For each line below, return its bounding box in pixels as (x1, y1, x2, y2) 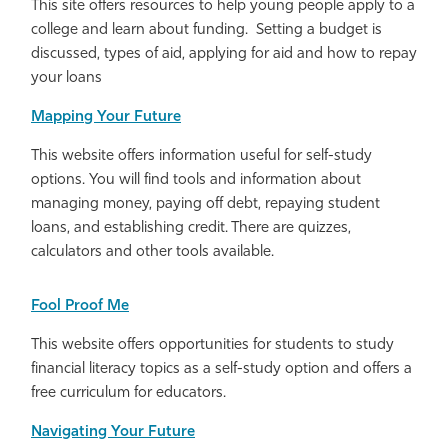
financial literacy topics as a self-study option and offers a (31, 361, 412, 377)
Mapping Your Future (31, 109, 181, 125)
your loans (31, 70, 102, 86)
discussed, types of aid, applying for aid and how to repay (31, 46, 417, 62)
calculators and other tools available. (31, 244, 274, 260)
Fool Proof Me (31, 298, 129, 314)
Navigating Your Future (31, 424, 195, 440)
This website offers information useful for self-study (31, 148, 372, 164)
